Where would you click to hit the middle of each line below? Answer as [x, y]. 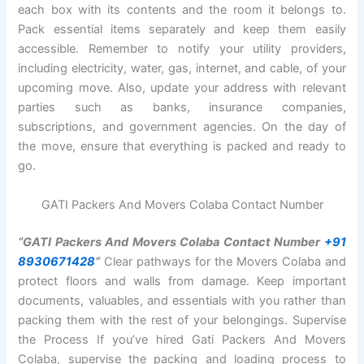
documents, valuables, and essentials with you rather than [182, 300]
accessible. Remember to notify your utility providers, [182, 49]
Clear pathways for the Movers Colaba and [223, 261]
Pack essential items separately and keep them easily [182, 30]
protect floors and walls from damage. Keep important [182, 281]
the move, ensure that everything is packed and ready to [182, 147]
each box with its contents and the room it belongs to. [182, 10]
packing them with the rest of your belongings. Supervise [182, 320]
